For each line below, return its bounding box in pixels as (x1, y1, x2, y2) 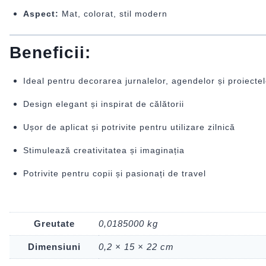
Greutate (33, 218, 75, 229)
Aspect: (23, 8, 59, 18)
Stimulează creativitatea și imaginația (23, 145, 185, 155)
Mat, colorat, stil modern (58, 8, 167, 18)
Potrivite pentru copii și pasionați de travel (23, 168, 206, 178)
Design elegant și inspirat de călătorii (23, 99, 184, 109)
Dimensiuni (27, 242, 81, 252)
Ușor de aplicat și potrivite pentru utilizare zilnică (23, 122, 235, 132)
